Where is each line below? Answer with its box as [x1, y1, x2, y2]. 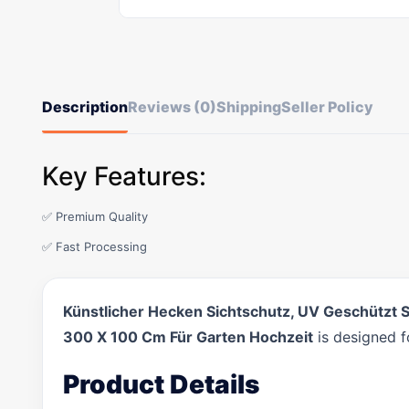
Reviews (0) [128, 98, 216, 116]
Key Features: [42, 161, 206, 192]
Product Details [63, 369, 259, 400]
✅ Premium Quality [42, 209, 148, 224]
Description [42, 98, 128, 116]
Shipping [216, 98, 281, 116]
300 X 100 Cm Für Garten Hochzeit [63, 328, 313, 346]
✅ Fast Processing [42, 239, 147, 254]
